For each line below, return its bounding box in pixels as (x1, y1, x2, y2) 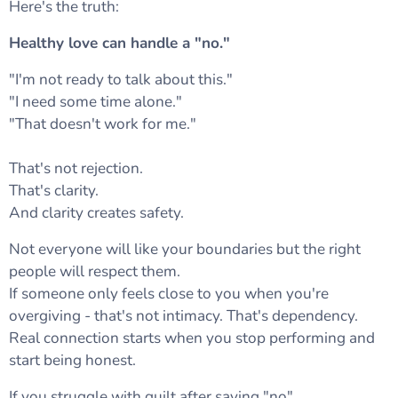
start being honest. (9, 350, 136, 371)
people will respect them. (9, 261, 180, 283)
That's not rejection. (9, 158, 143, 179)
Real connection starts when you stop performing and (9, 328, 375, 349)
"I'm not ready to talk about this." (9, 69, 233, 91)
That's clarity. (9, 180, 99, 202)
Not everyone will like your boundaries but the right (9, 239, 361, 260)
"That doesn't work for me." (9, 114, 196, 135)
